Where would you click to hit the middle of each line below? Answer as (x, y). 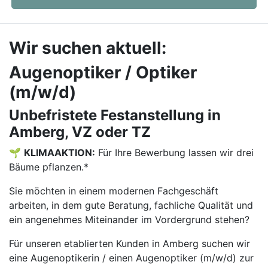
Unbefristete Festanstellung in (115, 115)
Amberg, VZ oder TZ (80, 132)
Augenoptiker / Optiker (103, 72)
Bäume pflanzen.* (49, 167)
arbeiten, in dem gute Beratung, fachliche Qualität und (131, 205)
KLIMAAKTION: (60, 153)
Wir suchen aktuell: (88, 48)
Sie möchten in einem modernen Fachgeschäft (114, 191)
